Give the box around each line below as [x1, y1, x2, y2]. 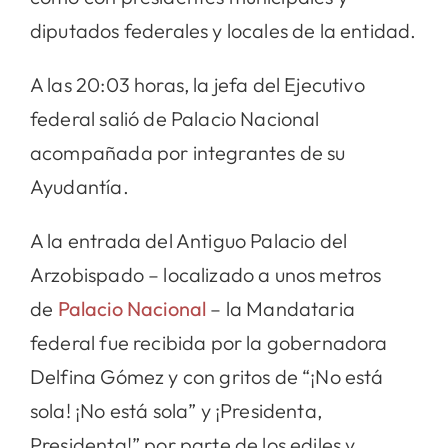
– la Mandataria [206, 295, 355, 321]
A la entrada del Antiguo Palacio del [29, 227, 348, 253]
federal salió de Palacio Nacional [29, 105, 320, 131]
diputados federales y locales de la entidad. [29, 17, 417, 43]
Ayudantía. [29, 173, 129, 199]
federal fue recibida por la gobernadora [29, 329, 388, 355]
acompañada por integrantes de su [29, 139, 346, 165]
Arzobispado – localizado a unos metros [29, 261, 382, 287]
